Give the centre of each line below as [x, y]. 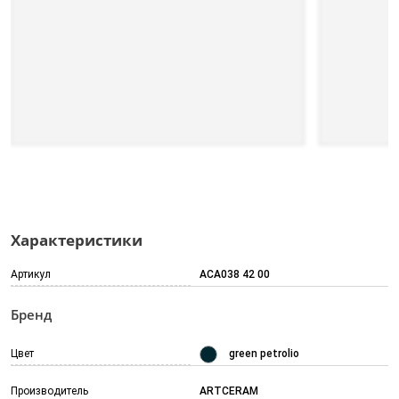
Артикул [31, 275]
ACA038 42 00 [235, 275]
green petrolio [264, 354]
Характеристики [77, 240]
